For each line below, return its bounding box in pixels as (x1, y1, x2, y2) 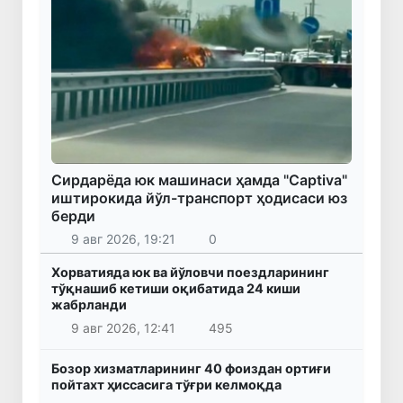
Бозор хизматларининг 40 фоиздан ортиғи (51, 361, 331, 377)
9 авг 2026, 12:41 (70, 320, 175, 336)
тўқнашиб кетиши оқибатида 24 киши (51, 281, 300, 297)
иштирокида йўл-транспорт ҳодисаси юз (51, 188, 347, 207)
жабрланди (51, 297, 127, 313)
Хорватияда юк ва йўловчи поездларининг (51, 264, 329, 281)
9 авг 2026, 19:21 (70, 231, 175, 247)
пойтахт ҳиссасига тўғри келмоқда (51, 377, 282, 393)
